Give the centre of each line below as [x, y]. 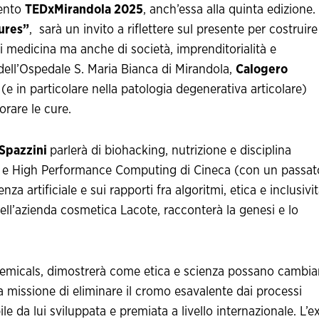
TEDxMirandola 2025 [84, 10]
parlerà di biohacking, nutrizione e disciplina [171, 151]
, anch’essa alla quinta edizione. [229, 10]
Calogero [262, 70]
